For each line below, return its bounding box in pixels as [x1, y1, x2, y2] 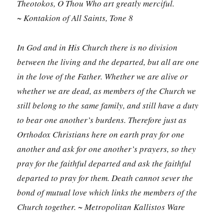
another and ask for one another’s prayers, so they [17, 142, 196, 154]
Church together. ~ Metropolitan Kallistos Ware [17, 200, 185, 212]
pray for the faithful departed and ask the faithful [17, 157, 191, 169]
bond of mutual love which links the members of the [17, 186, 197, 198]
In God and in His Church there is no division [17, 41, 178, 53]
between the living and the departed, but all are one [17, 55, 199, 67]
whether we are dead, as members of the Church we [17, 84, 196, 96]
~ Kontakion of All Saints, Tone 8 [17, 11, 133, 23]
